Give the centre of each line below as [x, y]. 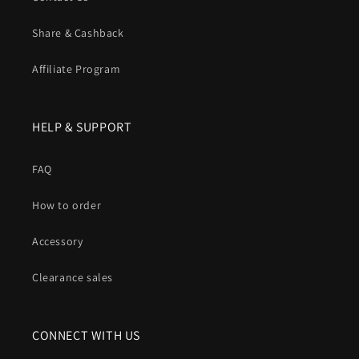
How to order [67, 206]
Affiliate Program [77, 69]
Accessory [58, 242]
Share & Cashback [78, 33]
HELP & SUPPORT [82, 127]
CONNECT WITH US [86, 336]
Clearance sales [73, 278]
